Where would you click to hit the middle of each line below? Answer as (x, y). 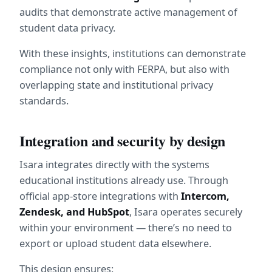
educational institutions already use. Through (124, 180)
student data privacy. (67, 28)
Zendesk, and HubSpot (74, 212)
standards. (44, 101)
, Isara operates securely (186, 212)
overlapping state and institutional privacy (116, 85)
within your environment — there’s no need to (126, 227)
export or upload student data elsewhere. (115, 243)
